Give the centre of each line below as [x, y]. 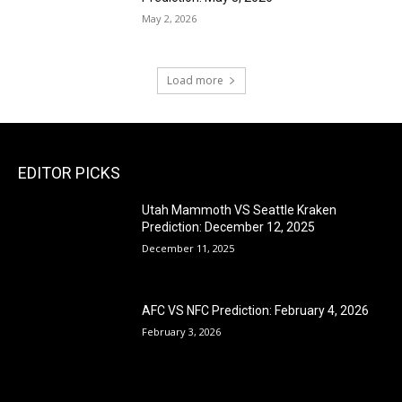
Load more [195, 80]
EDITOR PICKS [69, 172]
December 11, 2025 [188, 248]
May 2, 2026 [170, 19]
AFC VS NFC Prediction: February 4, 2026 [256, 310]
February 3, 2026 [182, 331]
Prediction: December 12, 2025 [229, 227]
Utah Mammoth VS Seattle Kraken [240, 210]
